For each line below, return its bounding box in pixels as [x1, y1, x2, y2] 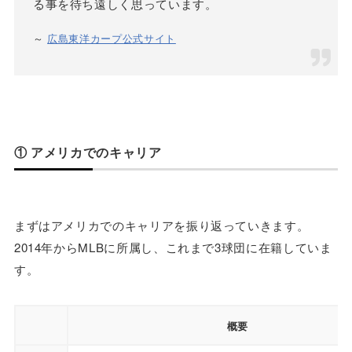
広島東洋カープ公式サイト [47, 31, 176, 46]
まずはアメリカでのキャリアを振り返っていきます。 [13, 217, 310, 234]
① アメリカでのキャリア [13, 143, 162, 162]
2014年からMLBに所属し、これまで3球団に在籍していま [13, 239, 332, 256]
